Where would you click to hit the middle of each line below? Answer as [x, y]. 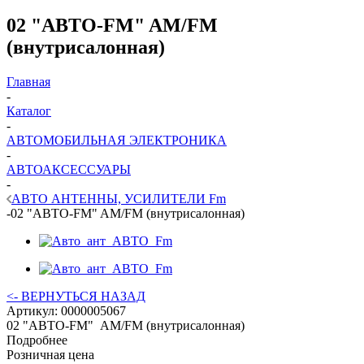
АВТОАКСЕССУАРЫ [69, 169]
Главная [28, 81]
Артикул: [32, 310]
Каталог [29, 110]
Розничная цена [50, 354]
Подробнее [37, 340]
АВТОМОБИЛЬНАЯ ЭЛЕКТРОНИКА [117, 140]
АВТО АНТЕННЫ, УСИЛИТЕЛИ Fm [119, 198]
